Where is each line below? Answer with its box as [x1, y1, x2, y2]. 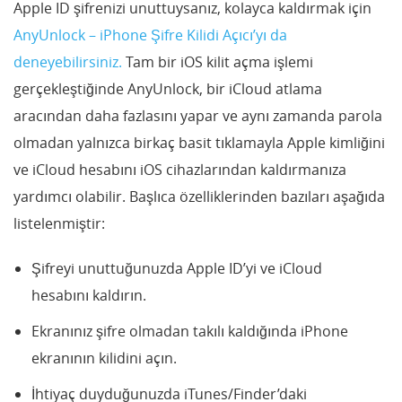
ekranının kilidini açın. [31, 347, 177, 368]
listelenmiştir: [13, 213, 105, 233]
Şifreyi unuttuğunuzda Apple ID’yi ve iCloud [31, 258, 322, 278]
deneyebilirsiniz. [13, 51, 126, 72]
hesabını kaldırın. [31, 284, 146, 305]
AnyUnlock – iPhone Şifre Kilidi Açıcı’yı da [13, 24, 287, 45]
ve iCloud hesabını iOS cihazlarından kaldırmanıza [13, 159, 346, 179]
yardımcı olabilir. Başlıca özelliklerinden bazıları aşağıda [13, 186, 385, 206]
